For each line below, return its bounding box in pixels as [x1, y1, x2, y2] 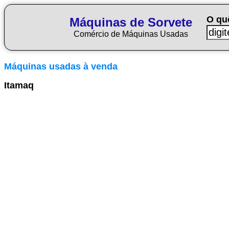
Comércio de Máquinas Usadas [74, 30, 188, 38]
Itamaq [4, 80, 34, 90]
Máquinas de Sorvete [70, 15, 192, 29]
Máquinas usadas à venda [4, 61, 118, 72]
